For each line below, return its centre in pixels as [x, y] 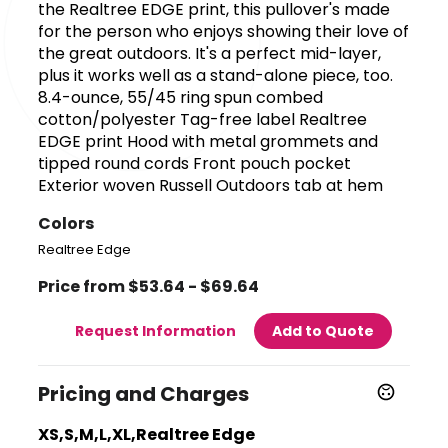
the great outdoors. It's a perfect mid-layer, [210, 53]
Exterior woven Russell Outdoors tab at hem [211, 185]
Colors [66, 223]
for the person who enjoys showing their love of [224, 31]
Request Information [155, 330]
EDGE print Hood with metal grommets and [208, 141]
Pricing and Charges [144, 393]
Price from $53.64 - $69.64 [149, 286]
